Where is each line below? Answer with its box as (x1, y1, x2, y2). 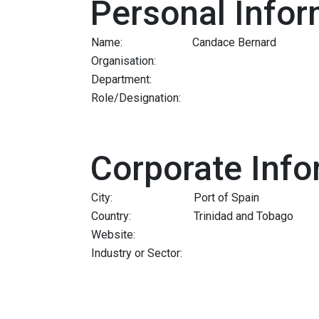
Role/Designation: (91, 90, 181, 105)
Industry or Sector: (91, 246, 182, 260)
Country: (91, 209, 131, 223)
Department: (91, 72, 152, 86)
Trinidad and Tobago (194, 209, 293, 223)
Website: (91, 227, 135, 241)
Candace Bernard (192, 35, 276, 49)
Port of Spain (194, 190, 259, 204)
